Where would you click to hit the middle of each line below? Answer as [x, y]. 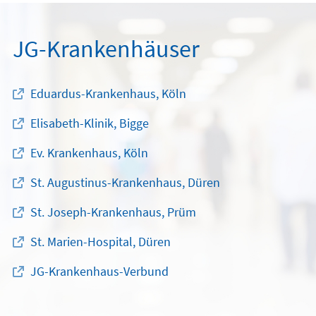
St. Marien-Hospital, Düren [101, 242]
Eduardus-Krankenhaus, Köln [108, 94]
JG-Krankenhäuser [106, 49]
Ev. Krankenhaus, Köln [89, 153]
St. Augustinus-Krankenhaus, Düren [125, 183]
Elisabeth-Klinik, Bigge [90, 123]
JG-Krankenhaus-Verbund [99, 272]
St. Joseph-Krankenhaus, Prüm [113, 212]
